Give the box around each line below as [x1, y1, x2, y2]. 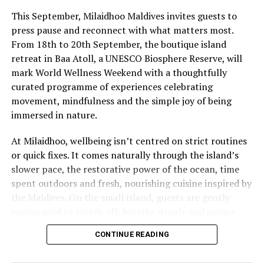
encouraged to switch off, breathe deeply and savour [11, 205, 235, 219]
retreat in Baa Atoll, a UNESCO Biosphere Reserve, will [11, 52, 242, 65]
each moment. [11, 219, 72, 233]
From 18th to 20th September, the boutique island [11, 38, 226, 51]
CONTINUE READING [94, 230, 170, 239]
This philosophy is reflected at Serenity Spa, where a [11, 245, 234, 259]
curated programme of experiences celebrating [11, 80, 213, 94]
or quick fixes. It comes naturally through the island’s [11, 148, 239, 162]
